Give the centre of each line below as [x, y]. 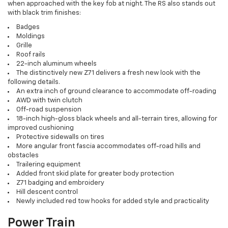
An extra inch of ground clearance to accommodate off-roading [116, 91]
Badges [28, 27]
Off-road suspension [49, 109]
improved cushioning [41, 128]
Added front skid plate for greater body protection [95, 174]
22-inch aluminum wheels [56, 64]
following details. [34, 82]
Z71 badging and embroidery [60, 183]
